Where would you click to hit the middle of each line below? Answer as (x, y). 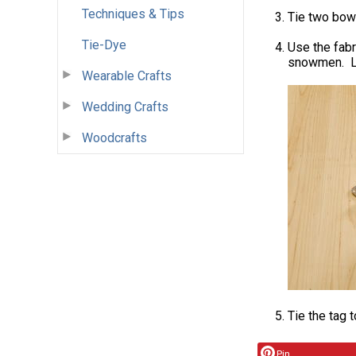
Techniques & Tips (133, 14)
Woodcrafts (114, 137)
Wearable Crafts (127, 75)
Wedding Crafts (125, 106)
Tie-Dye (104, 44)
